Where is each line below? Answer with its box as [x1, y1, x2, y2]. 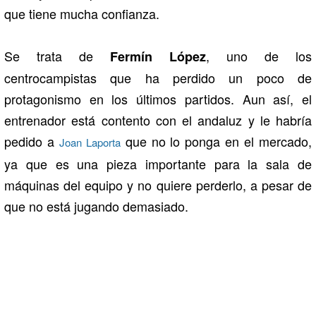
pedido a [4, 131, 59, 150]
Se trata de [4, 46, 110, 65]
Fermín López [110, 47, 206, 66]
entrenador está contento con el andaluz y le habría [4, 110, 312, 129]
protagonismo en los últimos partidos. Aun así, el [4, 89, 312, 108]
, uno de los [206, 46, 312, 65]
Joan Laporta [59, 134, 121, 150]
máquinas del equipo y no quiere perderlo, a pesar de [4, 175, 312, 194]
